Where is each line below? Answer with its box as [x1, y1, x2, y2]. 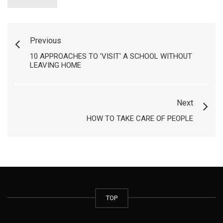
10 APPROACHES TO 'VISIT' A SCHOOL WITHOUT [30, 52, 192, 61]
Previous [30, 36, 61, 45]
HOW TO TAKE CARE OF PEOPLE [87, 114, 193, 123]
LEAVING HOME [30, 61, 81, 70]
